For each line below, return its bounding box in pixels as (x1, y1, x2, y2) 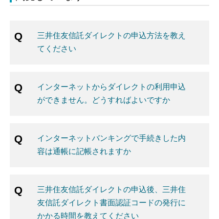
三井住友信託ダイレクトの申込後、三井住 (37, 183, 186, 195)
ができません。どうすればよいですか (37, 94, 170, 105)
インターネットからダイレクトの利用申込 (37, 81, 186, 92)
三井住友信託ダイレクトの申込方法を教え (37, 29, 186, 41)
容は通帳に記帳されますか (37, 145, 131, 156)
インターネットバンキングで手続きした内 (37, 132, 186, 143)
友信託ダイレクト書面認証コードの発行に (37, 197, 186, 208)
